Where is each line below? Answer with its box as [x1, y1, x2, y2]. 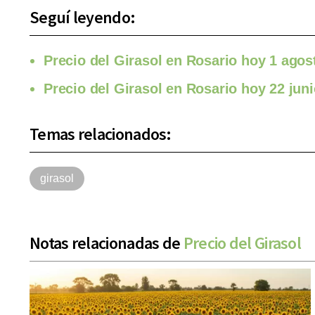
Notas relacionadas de [30, 232, 184, 255]
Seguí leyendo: [30, 6, 136, 29]
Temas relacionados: [30, 123, 172, 146]
